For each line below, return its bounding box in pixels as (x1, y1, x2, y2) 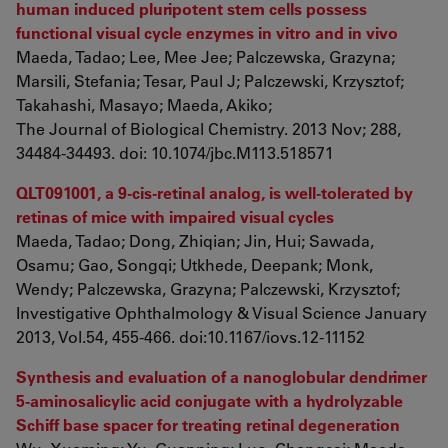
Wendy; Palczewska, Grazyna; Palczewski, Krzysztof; (16, 278, 400, 299)
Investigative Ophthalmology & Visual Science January (16, 302, 427, 323)
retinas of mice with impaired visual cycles (16, 206, 334, 227)
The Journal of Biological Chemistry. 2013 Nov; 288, (16, 118, 401, 139)
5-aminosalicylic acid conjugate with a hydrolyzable (16, 390, 403, 411)
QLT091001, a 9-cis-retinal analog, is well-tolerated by (16, 182, 413, 203)
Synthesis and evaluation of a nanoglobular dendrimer (16, 366, 427, 387)
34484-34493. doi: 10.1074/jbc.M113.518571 (16, 142, 334, 163)
